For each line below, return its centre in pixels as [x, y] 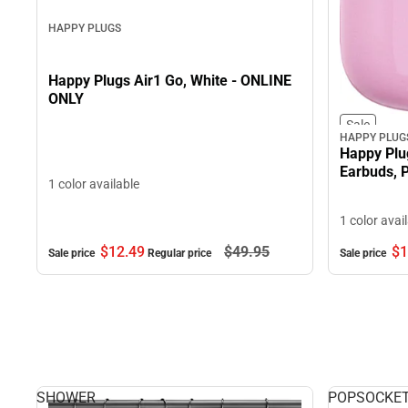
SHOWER [66, 397]
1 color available [94, 184]
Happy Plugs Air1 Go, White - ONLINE [107, 80]
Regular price [181, 253]
